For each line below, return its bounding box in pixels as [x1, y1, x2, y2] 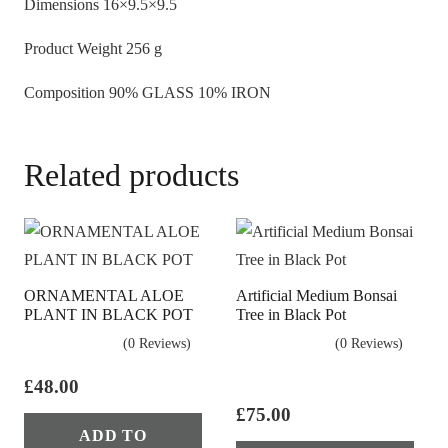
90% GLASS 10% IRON [109, 83, 271, 101]
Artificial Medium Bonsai [236, 287, 397, 305]
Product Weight [24, 39, 122, 57]
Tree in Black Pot [236, 306, 346, 324]
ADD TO [79, 426, 148, 444]
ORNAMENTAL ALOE [24, 287, 184, 305]
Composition [24, 83, 105, 101]
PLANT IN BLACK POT [24, 306, 193, 324]
